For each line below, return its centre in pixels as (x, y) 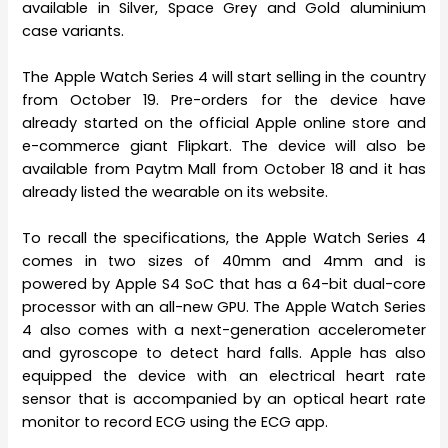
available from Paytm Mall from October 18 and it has (224, 169)
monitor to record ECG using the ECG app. (175, 422)
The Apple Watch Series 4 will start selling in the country (224, 77)
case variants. (73, 30)
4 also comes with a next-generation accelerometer (224, 330)
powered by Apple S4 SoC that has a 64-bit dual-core (224, 284)
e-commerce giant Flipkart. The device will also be (224, 146)
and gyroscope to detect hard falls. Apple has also (224, 353)
